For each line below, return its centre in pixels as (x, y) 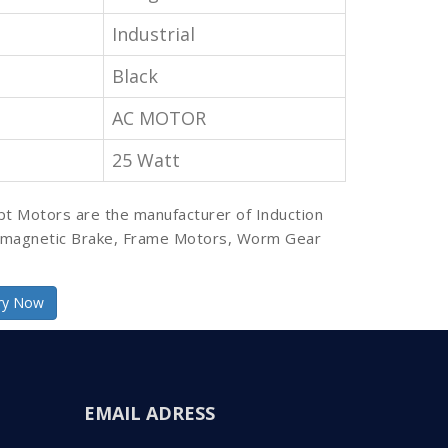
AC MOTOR (159, 117)
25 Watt (146, 159)
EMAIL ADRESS (149, 412)
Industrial (153, 33)
